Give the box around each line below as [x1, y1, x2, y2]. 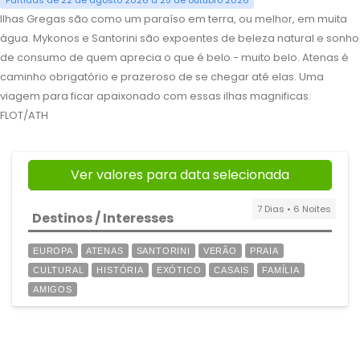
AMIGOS [33, 284, 72, 295]
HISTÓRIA [96, 265, 144, 276]
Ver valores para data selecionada [71, 166, 289, 185]
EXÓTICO [156, 265, 202, 276]
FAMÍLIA [262, 265, 300, 276]
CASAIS [214, 265, 250, 276]
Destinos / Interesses [32, 209, 174, 228]
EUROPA [33, 246, 73, 256]
